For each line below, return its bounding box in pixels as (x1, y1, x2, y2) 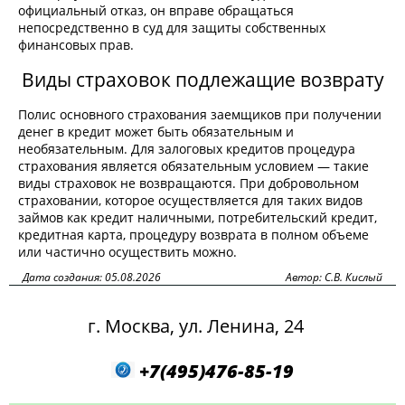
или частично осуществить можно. (18, 243, 237, 261)
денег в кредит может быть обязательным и (18, 123, 294, 141)
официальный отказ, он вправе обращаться (18, 2, 294, 20)
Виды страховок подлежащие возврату (21, 67, 384, 93)
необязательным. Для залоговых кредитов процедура (18, 140, 355, 158)
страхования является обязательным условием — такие (18, 157, 369, 175)
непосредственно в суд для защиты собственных (18, 19, 325, 37)
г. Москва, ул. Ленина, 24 (88, 314, 304, 339)
